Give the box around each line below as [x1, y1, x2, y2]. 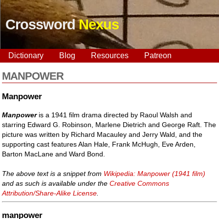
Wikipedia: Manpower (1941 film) [104, 169, 206, 177]
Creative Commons [109, 179, 170, 187]
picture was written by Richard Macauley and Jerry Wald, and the [2, 130, 203, 138]
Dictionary [8, 51, 44, 60]
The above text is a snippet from [2, 169, 104, 177]
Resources [91, 51, 129, 60]
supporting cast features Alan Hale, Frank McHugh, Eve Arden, [2, 140, 196, 148]
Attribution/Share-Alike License [2, 189, 97, 197]
